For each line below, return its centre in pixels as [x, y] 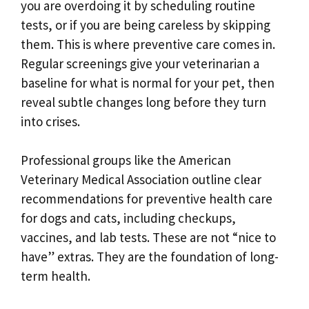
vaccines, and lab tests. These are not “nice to [148, 238]
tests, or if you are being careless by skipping [146, 24]
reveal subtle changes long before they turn [143, 102]
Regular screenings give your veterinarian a [140, 63]
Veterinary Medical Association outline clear [141, 180]
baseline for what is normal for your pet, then [148, 82]
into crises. [50, 121]
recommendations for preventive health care [147, 199]
